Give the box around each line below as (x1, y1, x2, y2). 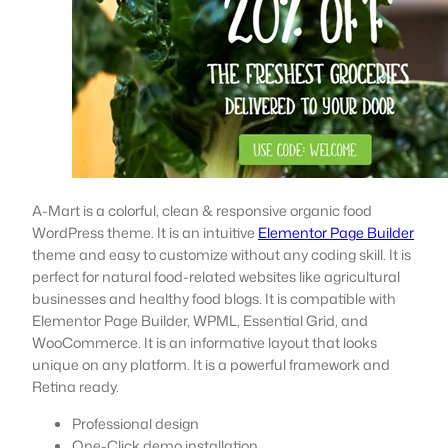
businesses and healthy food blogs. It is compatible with (32, 287, 396, 309)
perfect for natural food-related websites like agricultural (32, 265, 400, 287)
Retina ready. (32, 375, 119, 397)
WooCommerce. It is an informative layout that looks (32, 331, 377, 353)
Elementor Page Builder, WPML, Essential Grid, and (32, 309, 368, 331)
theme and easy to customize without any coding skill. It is (32, 243, 411, 265)
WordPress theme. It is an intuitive (32, 221, 258, 243)
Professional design (72, 412, 199, 434)
